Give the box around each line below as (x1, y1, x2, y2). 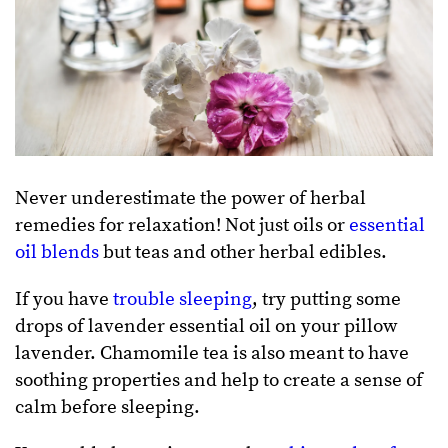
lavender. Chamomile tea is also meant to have (15, 341, 409, 365)
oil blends (15, 240, 99, 264)
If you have (15, 287, 113, 311)
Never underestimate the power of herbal (15, 186, 366, 210)
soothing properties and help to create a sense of (15, 368, 423, 392)
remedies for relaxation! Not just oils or (15, 213, 349, 237)
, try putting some (252, 287, 401, 311)
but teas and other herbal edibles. (99, 240, 387, 264)
